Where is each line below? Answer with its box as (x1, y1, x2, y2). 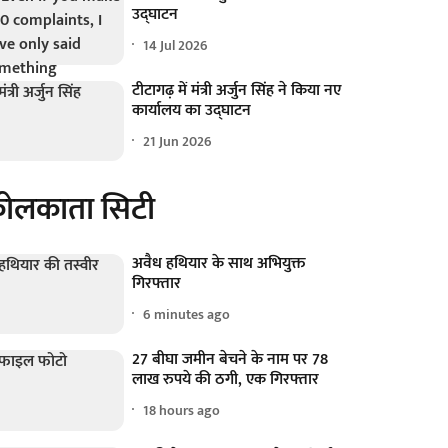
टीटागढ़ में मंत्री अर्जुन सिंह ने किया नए (132, 77, 342, 105)
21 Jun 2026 (143, 129, 213, 153)
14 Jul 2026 (143, 33, 209, 57)
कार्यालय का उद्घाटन (132, 97, 252, 125)
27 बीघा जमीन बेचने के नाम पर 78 (132, 346, 329, 374)
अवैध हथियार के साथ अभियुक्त (132, 250, 307, 278)
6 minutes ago (143, 302, 231, 326)
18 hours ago (143, 398, 221, 422)
